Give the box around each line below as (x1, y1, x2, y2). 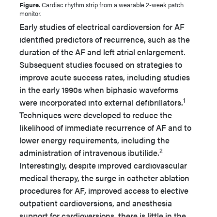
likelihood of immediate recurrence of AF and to (19, 121, 191, 133)
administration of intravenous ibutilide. (19, 146, 159, 158)
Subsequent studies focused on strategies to (19, 58, 182, 70)
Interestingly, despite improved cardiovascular (19, 159, 187, 171)
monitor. (19, 8, 42, 18)
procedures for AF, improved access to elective (19, 184, 188, 196)
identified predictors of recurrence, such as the (19, 33, 190, 45)
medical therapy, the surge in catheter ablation (19, 171, 189, 184)
